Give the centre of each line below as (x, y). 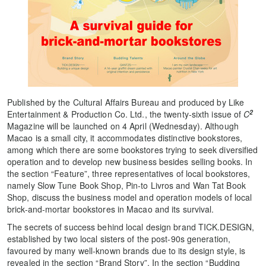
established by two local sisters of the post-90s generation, (119, 239)
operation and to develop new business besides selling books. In (130, 161)
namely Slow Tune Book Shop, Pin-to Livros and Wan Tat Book (126, 185)
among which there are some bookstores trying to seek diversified (133, 150)
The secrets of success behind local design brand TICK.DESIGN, (131, 227)
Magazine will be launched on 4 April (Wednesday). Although (123, 126)
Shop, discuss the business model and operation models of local (130, 197)
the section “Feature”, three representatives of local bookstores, (129, 173)
